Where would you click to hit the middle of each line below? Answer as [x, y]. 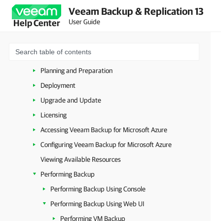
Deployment [58, 85]
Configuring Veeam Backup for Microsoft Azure [106, 145]
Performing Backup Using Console [98, 189]
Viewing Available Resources [81, 159]
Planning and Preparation [76, 71]
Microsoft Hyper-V [56, 26]
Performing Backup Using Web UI [97, 204]
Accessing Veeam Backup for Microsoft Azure [104, 130]
